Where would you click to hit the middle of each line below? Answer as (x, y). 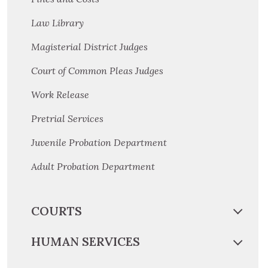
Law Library (57, 22)
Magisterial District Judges (89, 46)
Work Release (60, 94)
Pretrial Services (67, 118)
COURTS (57, 211)
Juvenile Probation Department (99, 142)
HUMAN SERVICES (86, 242)
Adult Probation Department (93, 166)
